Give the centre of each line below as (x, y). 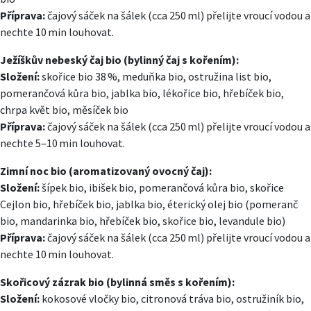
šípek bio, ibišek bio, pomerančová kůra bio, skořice (162, 188)
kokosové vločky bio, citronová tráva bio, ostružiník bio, (172, 299)
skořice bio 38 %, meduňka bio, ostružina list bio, (155, 77)
